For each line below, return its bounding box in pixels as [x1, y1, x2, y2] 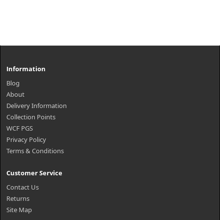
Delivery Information [6, 101, 67, 110]
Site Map [6, 205, 32, 214]
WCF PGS [6, 124, 33, 133]
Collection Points [6, 112, 55, 121]
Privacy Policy [6, 135, 46, 144]
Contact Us [6, 183, 39, 192]
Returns [6, 194, 29, 203]
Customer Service [6, 168, 62, 177]
